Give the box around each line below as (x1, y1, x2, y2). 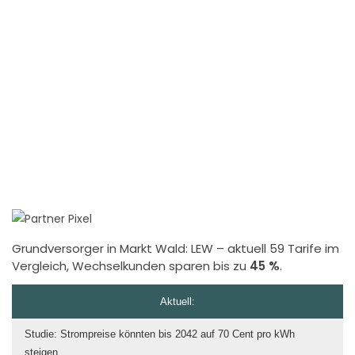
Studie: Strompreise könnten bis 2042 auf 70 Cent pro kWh (25, 327, 295, 340)
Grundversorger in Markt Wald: (12, 239, 191, 257)
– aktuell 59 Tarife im (213, 239, 339, 257)
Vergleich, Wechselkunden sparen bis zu (12, 257, 250, 274)
